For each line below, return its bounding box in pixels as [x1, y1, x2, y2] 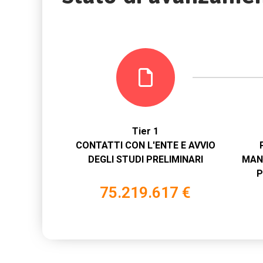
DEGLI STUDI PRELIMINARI [87, 154, 203, 165]
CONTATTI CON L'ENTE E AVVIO [75, 140, 215, 151]
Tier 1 [132, 126, 159, 137]
